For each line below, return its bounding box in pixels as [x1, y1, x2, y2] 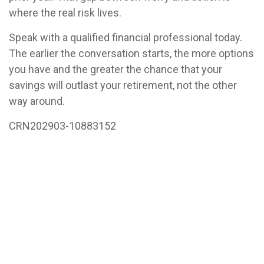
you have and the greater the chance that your [9, 63, 222, 76]
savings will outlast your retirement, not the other [9, 79, 237, 92]
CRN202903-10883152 [9, 120, 116, 133]
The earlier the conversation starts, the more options [9, 47, 254, 60]
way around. [9, 95, 65, 108]
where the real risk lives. [9, 6, 121, 19]
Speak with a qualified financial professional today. [9, 31, 242, 44]
